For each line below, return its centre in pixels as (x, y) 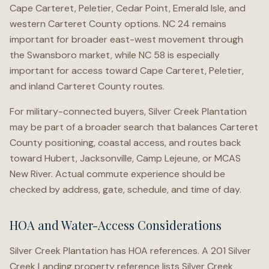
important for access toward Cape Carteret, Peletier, (127, 71)
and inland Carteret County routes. (87, 86)
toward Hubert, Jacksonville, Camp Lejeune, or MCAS (125, 158)
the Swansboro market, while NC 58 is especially (115, 55)
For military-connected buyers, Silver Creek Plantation (128, 111)
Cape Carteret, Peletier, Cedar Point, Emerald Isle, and (128, 8)
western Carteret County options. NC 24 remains (118, 24)
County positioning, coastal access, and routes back (125, 143)
